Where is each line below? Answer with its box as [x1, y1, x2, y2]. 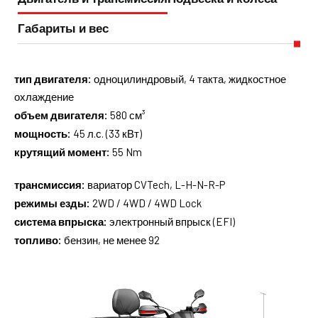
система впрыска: [14, 215, 107, 228]
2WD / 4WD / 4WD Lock [90, 197, 202, 209]
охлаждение [14, 90, 76, 103]
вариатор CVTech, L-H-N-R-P [85, 178, 225, 191]
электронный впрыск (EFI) [107, 215, 235, 228]
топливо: [14, 234, 62, 246]
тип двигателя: [14, 72, 92, 85]
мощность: [14, 127, 71, 140]
